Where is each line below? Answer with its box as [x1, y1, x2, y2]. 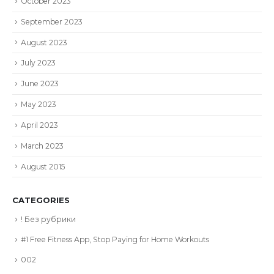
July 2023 [21, 58, 56, 68]
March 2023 [21, 141, 64, 150]
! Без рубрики [21, 215, 76, 224]
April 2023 [21, 120, 58, 130]
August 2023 [21, 37, 67, 47]
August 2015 [21, 161, 65, 171]
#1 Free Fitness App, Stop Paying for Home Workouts [21, 235, 209, 245]
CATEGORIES [12, 195, 70, 206]
